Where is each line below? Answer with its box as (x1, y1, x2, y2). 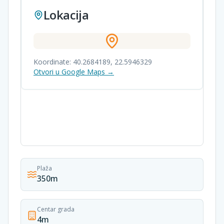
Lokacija (43, 6, 89, 23)
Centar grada (37, 205, 74, 213)
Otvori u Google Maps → (33, 67, 114, 76)
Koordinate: (33, 57, 73, 66)
